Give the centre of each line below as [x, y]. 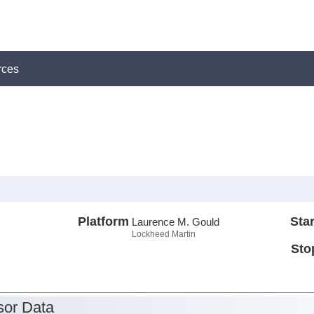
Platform [103, 221]
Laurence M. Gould [175, 221]
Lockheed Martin [163, 234]
